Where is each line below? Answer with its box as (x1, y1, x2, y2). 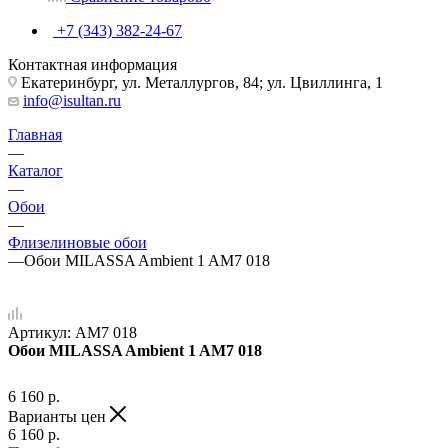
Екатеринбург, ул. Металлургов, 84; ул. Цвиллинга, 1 (17, 73, 383, 91)
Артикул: (8, 323, 71, 341)
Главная (8, 125, 62, 143)
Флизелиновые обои (8, 233, 147, 251)
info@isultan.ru (23, 91, 121, 109)
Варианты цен (8, 407, 110, 425)
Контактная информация (8, 55, 177, 73)
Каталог (8, 161, 63, 179)
